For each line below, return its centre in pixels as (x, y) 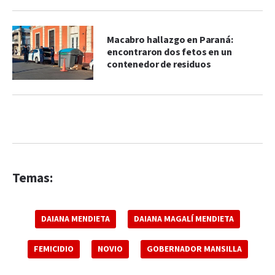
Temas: (33, 178)
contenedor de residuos (159, 64)
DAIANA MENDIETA (76, 219)
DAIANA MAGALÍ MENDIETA (184, 219)
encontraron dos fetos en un (169, 52)
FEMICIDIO (53, 249)
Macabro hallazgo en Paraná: (170, 40)
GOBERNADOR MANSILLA (194, 249)
